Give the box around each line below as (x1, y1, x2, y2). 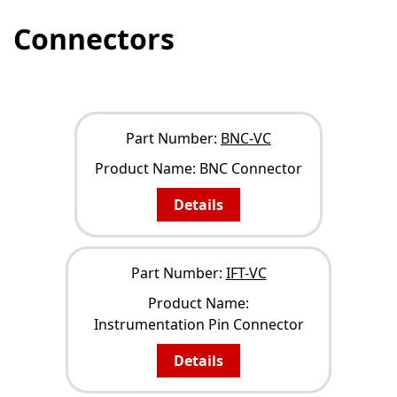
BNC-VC (221, 128, 271, 149)
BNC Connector (199, 159, 302, 179)
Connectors (13, 19, 175, 58)
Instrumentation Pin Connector (93, 315, 304, 335)
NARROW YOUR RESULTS (23, 63, 197, 83)
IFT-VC (225, 263, 267, 284)
